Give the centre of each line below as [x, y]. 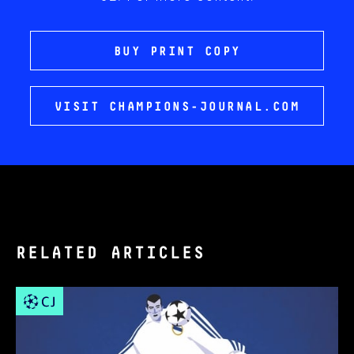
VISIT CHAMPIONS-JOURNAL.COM [177, 107]
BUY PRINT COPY [177, 51]
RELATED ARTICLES [111, 254]
